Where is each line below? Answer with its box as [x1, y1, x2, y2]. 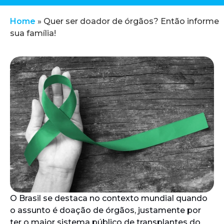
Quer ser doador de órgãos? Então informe [43, 16, 219, 26]
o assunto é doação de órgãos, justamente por [10, 205, 201, 215]
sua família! [10, 28, 56, 38]
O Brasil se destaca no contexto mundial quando [10, 193, 207, 203]
